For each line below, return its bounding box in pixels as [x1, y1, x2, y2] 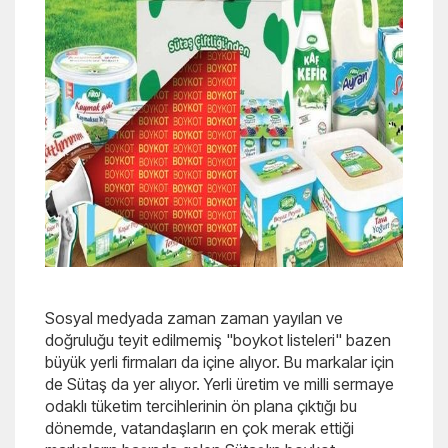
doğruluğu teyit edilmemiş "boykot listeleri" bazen [45, 330, 391, 350]
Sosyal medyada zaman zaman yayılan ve [45, 308, 343, 328]
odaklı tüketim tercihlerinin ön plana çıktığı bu [45, 396, 357, 416]
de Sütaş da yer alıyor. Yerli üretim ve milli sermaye [45, 374, 394, 394]
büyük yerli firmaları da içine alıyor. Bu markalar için [45, 352, 394, 372]
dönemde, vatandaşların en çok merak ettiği [45, 418, 354, 438]
